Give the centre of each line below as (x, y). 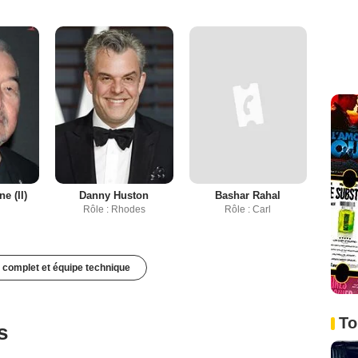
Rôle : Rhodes (114, 209)
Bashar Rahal (248, 195)
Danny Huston (114, 195)
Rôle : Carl (248, 209)
